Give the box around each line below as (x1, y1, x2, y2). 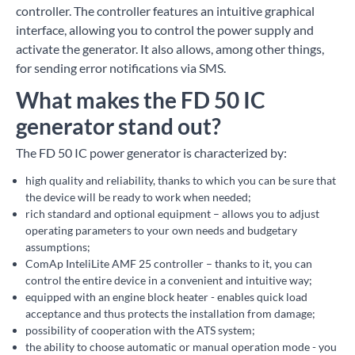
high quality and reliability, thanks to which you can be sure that (25, 174, 336, 188)
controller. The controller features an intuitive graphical (16, 3, 315, 19)
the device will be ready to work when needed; (25, 190, 251, 204)
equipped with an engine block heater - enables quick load (25, 290, 307, 304)
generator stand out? (16, 113, 221, 140)
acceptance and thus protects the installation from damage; (25, 307, 315, 321)
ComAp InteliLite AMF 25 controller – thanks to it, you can (25, 257, 312, 271)
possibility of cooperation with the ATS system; (25, 323, 255, 338)
